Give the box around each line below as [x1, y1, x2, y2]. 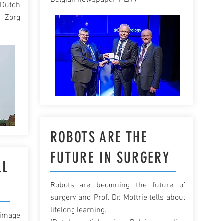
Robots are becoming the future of [50, 181, 185, 190]
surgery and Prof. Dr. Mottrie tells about [50, 193, 185, 203]
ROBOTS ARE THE [50, 128, 148, 146]
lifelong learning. [50, 205, 107, 215]
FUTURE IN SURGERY [50, 149, 170, 167]
